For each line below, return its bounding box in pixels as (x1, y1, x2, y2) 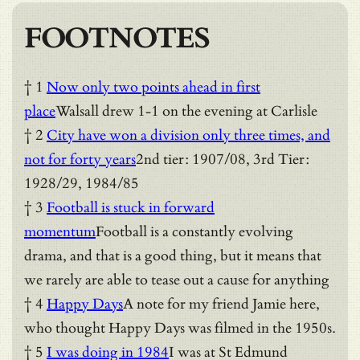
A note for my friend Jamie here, (123, 295, 320, 313)
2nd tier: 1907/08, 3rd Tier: (136, 150, 309, 168)
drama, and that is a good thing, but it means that (24, 247, 321, 264)
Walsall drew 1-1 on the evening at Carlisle (55, 102, 317, 120)
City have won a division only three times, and (47, 126, 330, 144)
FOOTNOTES (24, 20, 210, 56)
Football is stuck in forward (47, 198, 215, 216)
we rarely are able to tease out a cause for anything (24, 271, 329, 288)
